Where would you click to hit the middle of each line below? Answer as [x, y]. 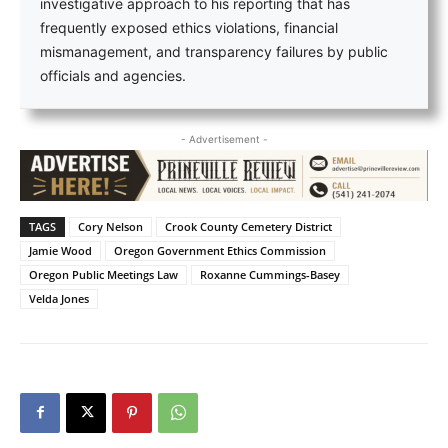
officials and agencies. [113, 76]
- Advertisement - [224, 139]
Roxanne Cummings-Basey [270, 274]
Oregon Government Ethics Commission [220, 250]
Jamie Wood [60, 250]
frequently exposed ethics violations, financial [189, 28]
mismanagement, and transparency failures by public [214, 52]
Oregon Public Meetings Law [103, 274]
